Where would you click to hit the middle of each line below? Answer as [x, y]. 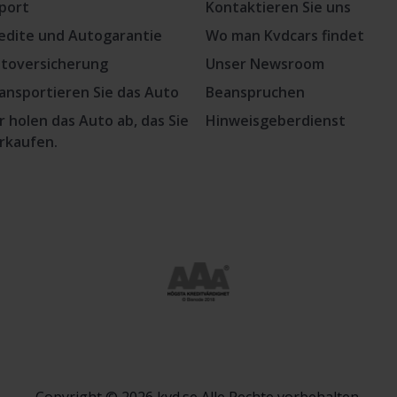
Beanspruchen [255, 92]
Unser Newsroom [265, 64]
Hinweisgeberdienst [276, 121]
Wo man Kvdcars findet [285, 35]
